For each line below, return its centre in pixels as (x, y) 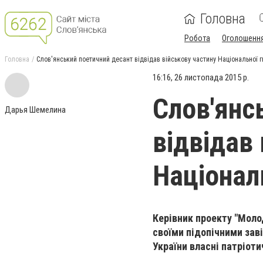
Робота (197, 38)
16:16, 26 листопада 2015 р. (201, 77)
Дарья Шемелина (35, 110)
